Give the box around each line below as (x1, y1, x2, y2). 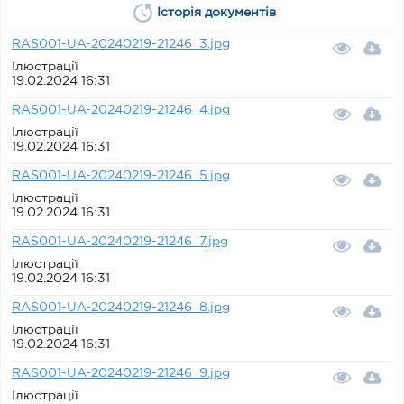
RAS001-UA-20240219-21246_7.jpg (12, 235, 228, 247)
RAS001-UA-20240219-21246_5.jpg (12, 170, 230, 181)
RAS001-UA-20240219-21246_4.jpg (12, 104, 230, 115)
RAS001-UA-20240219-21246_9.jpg (12, 367, 230, 379)
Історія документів (156, 6, 276, 18)
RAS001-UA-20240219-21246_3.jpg (12, 38, 230, 50)
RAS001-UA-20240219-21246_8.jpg (12, 301, 230, 313)
